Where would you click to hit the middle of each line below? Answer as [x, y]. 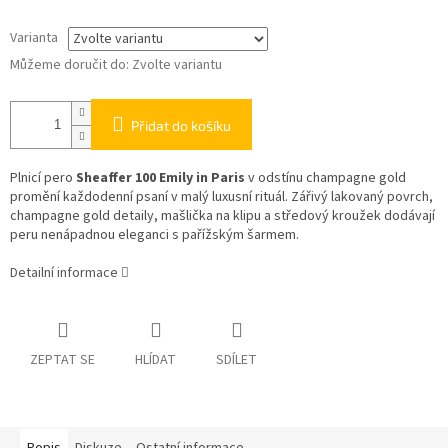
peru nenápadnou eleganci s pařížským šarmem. [154, 235]
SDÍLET [236, 360]
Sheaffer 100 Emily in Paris [160, 178]
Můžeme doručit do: [69, 65]
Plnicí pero [43, 178]
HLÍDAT [155, 360]
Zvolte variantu [177, 65]
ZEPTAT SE [62, 360]
